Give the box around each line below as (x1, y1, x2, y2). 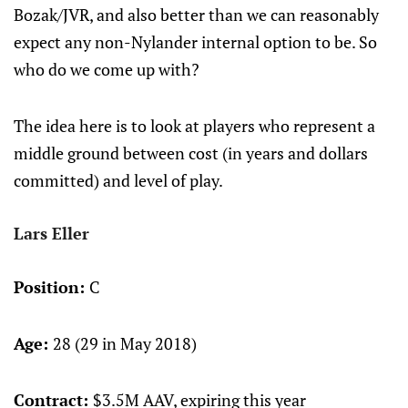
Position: (14, 276, 89, 298)
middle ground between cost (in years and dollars (14, 142, 368, 164)
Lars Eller (14, 222, 89, 244)
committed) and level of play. (14, 169, 223, 191)
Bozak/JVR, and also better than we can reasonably (14, 4, 379, 25)
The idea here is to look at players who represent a (14, 115, 375, 137)
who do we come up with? (14, 58, 199, 80)
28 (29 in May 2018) (53, 332, 197, 354)
